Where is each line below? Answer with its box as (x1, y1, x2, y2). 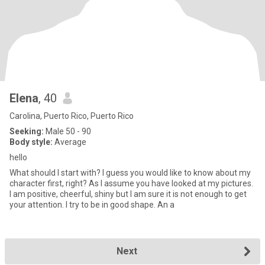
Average (53, 137, 86, 147)
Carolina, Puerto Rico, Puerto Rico (9, 111, 134, 121)
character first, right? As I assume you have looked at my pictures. (9, 179, 253, 188)
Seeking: (9, 127, 44, 136)
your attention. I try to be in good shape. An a (9, 200, 174, 209)
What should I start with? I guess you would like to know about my (9, 168, 251, 177)
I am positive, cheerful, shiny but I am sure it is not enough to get (9, 189, 247, 199)
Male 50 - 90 (44, 127, 91, 136)
